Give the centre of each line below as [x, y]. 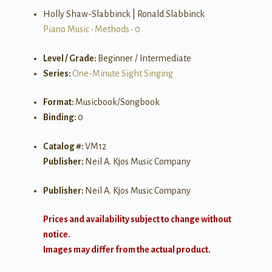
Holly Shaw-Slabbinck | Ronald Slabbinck [124, 14]
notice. [56, 235]
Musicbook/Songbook [117, 102]
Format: [59, 102]
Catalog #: [64, 146]
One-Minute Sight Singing [122, 73]
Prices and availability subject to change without [137, 219]
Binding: [60, 117]
